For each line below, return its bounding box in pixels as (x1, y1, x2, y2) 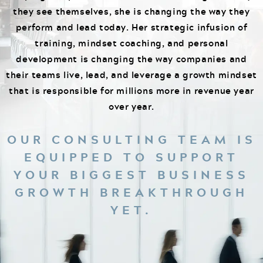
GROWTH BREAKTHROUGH (15, 183, 248, 203)
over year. (109, 99, 154, 114)
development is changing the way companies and (16, 52, 247, 66)
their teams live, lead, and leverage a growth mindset (6, 68, 257, 82)
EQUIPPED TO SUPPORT (24, 147, 239, 167)
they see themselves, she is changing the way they (13, 4, 250, 19)
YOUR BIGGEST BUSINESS (14, 165, 249, 185)
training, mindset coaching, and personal (35, 36, 228, 50)
